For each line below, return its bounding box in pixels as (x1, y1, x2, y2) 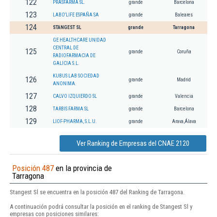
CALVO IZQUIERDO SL (53, 93, 97, 99)
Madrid (177, 77, 191, 83)
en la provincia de (54, 163, 112, 173)
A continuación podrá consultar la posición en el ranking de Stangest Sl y (10, 203, 192, 211)
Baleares (175, 12, 193, 18)
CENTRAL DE (53, 45, 78, 51)
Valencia (174, 93, 193, 99)
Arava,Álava (171, 119, 196, 124)
